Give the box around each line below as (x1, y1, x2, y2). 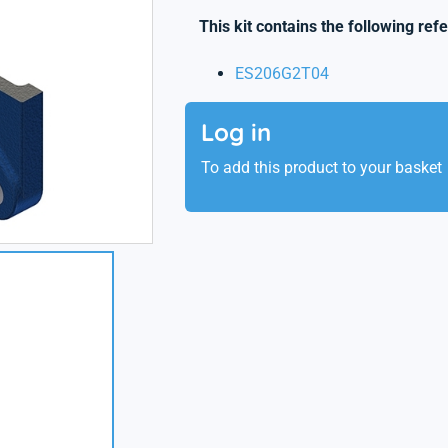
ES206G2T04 (234, 64, 329, 83)
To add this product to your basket (200, 158, 442, 177)
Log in (200, 117, 271, 147)
